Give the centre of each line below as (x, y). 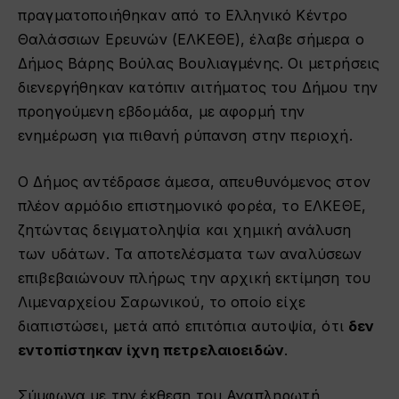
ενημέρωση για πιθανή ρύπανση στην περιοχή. (185, 135)
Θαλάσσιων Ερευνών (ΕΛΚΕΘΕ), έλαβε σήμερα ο (191, 39)
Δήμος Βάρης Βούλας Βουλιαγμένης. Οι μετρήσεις (199, 63)
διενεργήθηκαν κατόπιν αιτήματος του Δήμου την (198, 87)
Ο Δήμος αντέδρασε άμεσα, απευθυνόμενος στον (194, 181)
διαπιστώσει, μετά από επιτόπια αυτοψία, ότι (183, 326)
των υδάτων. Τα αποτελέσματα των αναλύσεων (190, 253)
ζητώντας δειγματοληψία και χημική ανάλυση (185, 229)
